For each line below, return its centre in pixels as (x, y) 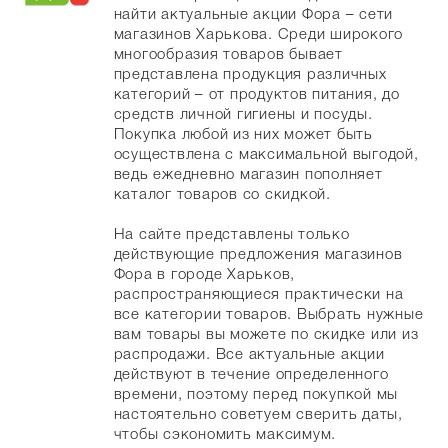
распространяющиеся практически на (258, 294)
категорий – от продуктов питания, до (256, 94)
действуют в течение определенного (251, 374)
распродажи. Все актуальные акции (249, 354)
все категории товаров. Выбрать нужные (268, 314)
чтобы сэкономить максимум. (225, 434)
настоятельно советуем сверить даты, (258, 414)
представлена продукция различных (250, 74)
